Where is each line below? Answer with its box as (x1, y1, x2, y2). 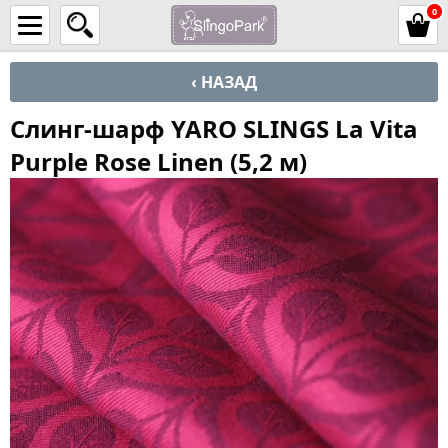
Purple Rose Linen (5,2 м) (10, 145, 307, 178)
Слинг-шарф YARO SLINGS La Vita (10, 112, 418, 145)
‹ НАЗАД (191, 71, 257, 93)
